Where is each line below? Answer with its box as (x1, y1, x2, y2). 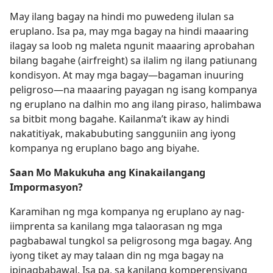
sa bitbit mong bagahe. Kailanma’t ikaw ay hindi (10, 112, 229, 126)
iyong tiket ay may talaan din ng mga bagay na (10, 249, 224, 262)
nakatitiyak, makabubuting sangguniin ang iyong (10, 127, 236, 140)
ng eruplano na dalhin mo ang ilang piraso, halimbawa (10, 97, 261, 111)
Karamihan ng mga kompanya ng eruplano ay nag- (10, 205, 244, 218)
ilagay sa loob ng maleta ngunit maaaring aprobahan (10, 39, 255, 52)
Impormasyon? (10, 180, 83, 194)
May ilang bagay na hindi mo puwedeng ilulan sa (10, 10, 234, 23)
